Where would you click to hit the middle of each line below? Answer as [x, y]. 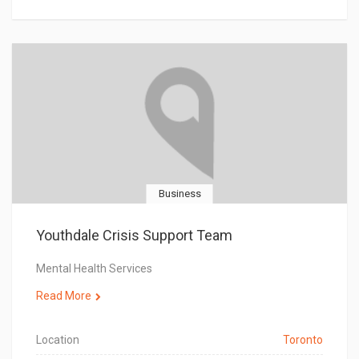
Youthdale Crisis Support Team [134, 235]
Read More [64, 296]
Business [179, 194]
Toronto [303, 340]
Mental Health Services [94, 268]
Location [58, 340]
